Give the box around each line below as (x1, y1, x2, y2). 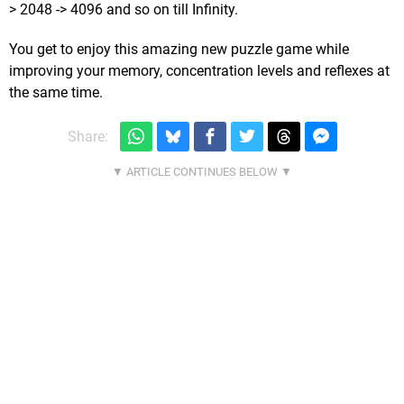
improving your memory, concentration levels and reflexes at (9, 62, 390, 80)
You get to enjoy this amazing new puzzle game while (9, 41, 349, 59)
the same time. (9, 84, 103, 102)
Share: (67, 127, 108, 145)
